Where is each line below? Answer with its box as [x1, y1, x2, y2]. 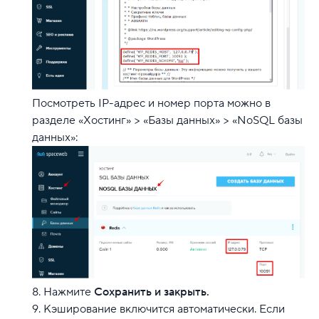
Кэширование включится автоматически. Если [43, 302, 285, 317]
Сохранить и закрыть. [94, 285, 209, 300]
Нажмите [43, 285, 94, 300]
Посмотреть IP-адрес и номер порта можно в [32, 96, 271, 111]
